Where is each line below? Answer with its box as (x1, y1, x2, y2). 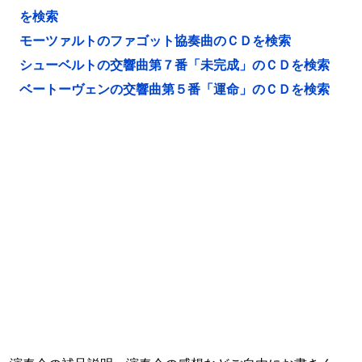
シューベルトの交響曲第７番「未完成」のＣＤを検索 (19, 58, 330, 72)
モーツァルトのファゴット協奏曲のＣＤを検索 (19, 34, 291, 48)
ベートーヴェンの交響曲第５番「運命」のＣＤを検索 (19, 82, 330, 96)
